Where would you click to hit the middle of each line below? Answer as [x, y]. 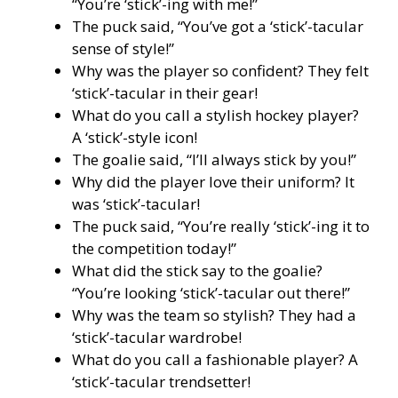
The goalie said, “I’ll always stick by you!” [214, 159]
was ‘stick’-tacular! [136, 203]
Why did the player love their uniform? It [213, 181]
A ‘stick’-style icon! [135, 137]
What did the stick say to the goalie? [197, 270]
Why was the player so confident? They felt [220, 70]
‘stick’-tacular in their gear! [165, 92]
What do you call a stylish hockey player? [215, 115]
